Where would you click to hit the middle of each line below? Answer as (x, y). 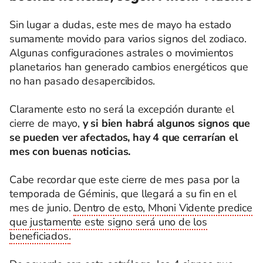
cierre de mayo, (46, 123)
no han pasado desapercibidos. (82, 81)
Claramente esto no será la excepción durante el (122, 109)
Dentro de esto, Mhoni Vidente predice (163, 208)
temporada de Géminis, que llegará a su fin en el (123, 194)
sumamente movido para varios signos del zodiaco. (128, 39)
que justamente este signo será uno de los (108, 222)
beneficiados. (40, 236)
